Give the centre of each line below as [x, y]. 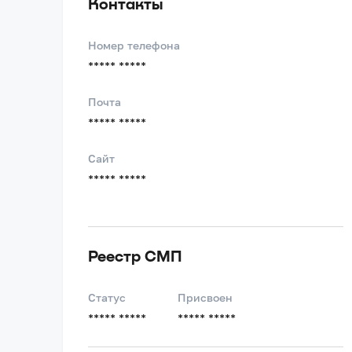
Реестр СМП [135, 255]
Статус [107, 297]
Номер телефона [134, 45]
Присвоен [205, 297]
